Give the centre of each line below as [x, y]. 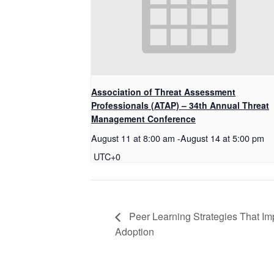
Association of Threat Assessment [163, 92]
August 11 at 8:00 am [133, 138]
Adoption [135, 231]
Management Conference [143, 119]
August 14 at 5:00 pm [222, 138]
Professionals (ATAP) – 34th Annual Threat [180, 106]
